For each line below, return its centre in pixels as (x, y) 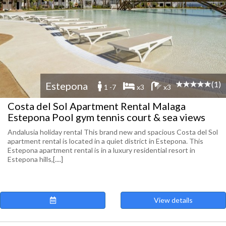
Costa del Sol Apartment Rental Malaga (97, 106)
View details (173, 200)
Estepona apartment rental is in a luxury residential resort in (101, 150)
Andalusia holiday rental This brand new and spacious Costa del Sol (113, 132)
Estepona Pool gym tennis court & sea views (106, 117)
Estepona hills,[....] (35, 159)
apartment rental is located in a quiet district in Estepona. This (105, 141)
